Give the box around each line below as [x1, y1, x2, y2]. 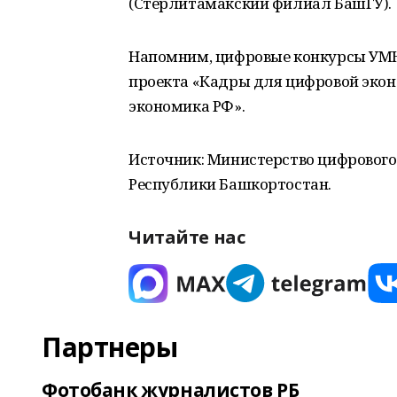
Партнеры [42, 329, 178, 365]
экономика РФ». [128, 96, 245, 116]
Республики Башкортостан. [128, 174, 331, 194]
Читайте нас [128, 225, 245, 249]
